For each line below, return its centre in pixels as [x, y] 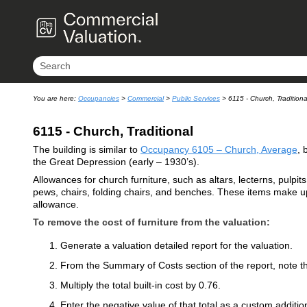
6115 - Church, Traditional [113, 132]
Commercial [145, 99]
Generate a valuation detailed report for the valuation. [176, 245]
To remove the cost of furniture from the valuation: [151, 222]
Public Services [196, 99]
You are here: [55, 99]
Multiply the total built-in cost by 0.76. [140, 285]
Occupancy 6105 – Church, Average [219, 150]
